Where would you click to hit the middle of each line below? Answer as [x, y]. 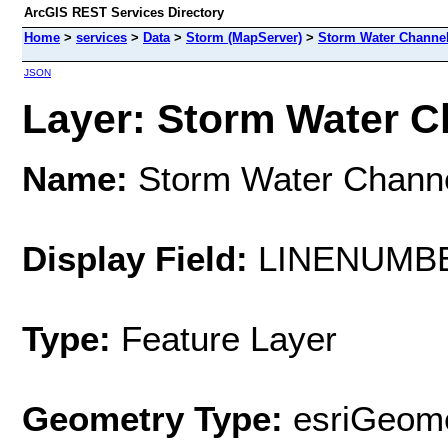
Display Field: [135, 258]
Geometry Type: [152, 418]
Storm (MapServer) [244, 37]
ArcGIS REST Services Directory [124, 12]
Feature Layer [229, 338]
